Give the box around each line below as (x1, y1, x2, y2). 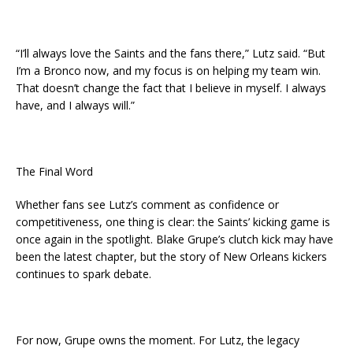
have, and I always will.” (16, 98, 135, 113)
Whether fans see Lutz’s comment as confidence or (16, 197, 279, 213)
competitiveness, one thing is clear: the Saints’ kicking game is (16, 214, 330, 230)
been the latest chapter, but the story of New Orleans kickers (16, 249, 327, 265)
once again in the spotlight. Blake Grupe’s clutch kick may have (16, 232, 333, 247)
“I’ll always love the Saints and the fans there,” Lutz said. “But (16, 46, 325, 61)
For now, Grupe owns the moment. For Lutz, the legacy (16, 333, 299, 348)
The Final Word (16, 164, 93, 180)
